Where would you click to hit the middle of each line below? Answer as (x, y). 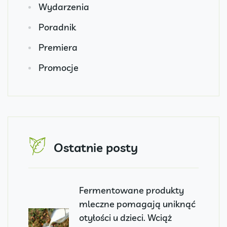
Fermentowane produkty (131, 191)
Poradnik (57, 27)
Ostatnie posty (96, 148)
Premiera (58, 48)
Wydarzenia (64, 7)
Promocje (59, 68)
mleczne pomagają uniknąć (137, 204)
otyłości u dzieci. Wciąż (125, 218)
